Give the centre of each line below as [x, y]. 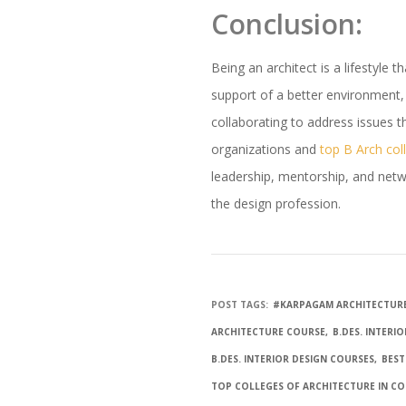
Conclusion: [287, 24]
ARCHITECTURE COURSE [269, 332]
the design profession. [276, 204]
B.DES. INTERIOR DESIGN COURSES [293, 359]
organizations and [266, 150]
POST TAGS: [240, 305]
